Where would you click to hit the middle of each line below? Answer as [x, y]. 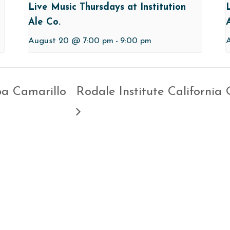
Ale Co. [44, 22]
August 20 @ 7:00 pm [71, 41]
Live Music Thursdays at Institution [107, 7]
